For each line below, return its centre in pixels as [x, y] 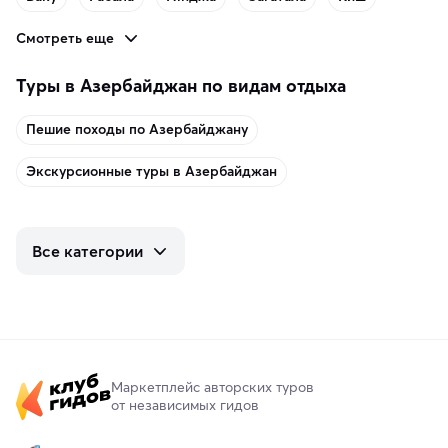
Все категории [87, 250]
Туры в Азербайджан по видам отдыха [181, 85]
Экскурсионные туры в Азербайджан [151, 171]
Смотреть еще [65, 37]
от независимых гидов [185, 404]
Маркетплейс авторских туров [212, 386]
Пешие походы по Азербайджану [137, 129]
